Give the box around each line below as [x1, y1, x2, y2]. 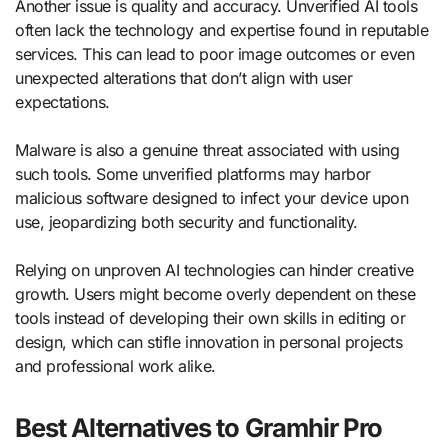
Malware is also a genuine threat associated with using [15, 140, 400, 161]
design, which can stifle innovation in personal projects [15, 332, 403, 353]
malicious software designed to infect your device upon [15, 188, 409, 209]
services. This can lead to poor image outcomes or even [15, 44, 415, 65]
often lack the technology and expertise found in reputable [15, 20, 429, 41]
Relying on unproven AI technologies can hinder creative [15, 260, 414, 281]
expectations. [15, 92, 110, 113]
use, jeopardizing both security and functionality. [15, 212, 358, 233]
